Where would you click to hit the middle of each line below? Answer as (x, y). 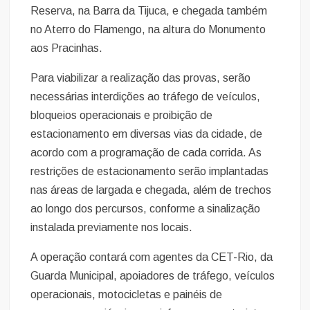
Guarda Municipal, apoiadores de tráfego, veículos (153, 275)
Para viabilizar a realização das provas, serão (141, 77)
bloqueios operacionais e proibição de (122, 115)
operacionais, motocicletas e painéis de (127, 294)
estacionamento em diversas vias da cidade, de (147, 134)
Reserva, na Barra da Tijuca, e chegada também (149, 10)
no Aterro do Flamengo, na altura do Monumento (148, 29)
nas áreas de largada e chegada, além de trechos (151, 190)
